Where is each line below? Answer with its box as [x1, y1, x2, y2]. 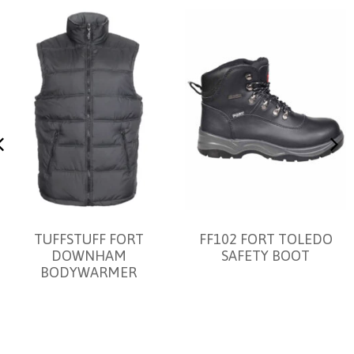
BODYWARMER [40, 264, 137, 281]
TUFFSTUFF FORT [33, 231, 144, 248]
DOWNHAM [51, 247, 126, 265]
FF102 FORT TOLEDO [198, 231, 333, 248]
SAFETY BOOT [221, 247, 310, 265]
